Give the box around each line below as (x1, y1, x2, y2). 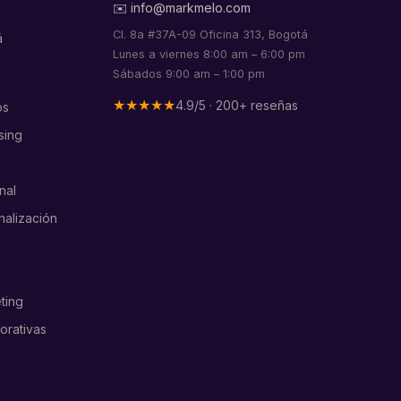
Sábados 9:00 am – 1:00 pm (113, 67, 266, 81)
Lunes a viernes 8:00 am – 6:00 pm (113, 47, 306, 62)
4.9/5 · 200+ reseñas (175, 97, 299, 113)
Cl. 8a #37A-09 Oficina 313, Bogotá (113, 28, 309, 42)
